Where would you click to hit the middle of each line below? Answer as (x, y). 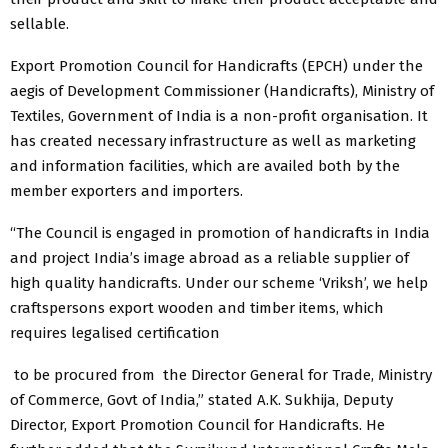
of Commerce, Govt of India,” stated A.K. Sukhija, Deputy (201, 400)
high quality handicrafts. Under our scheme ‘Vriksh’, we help (219, 283)
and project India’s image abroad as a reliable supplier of (209, 258)
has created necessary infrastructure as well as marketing (213, 141)
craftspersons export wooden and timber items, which (197, 308)
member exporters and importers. (126, 191)
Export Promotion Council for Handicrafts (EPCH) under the (216, 66)
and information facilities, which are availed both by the (205, 166)
